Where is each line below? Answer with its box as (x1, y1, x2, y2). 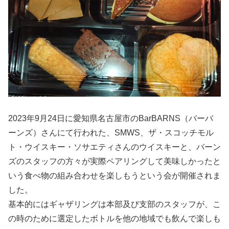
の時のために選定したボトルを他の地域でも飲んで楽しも (8, 214, 221, 223)
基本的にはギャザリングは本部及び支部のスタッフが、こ (8, 200, 221, 209)
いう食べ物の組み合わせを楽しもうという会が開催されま (8, 171, 221, 180)
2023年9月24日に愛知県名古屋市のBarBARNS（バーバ (8, 114, 213, 123)
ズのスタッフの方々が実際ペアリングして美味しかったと (8, 157, 221, 166)
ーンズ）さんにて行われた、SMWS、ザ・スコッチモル (8, 128, 214, 138)
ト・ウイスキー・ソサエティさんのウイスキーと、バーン (8, 143, 221, 152)
